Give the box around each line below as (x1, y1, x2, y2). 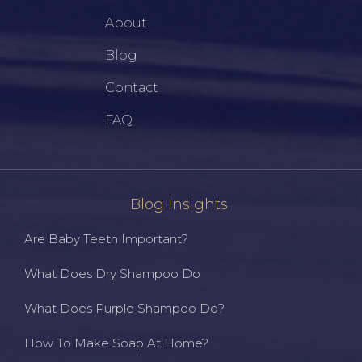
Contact (105, 80, 158, 95)
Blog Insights (130, 196, 228, 213)
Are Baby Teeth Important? (24, 231, 188, 246)
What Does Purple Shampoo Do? (24, 301, 225, 316)
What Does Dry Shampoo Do (24, 266, 200, 281)
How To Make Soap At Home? (24, 335, 208, 351)
